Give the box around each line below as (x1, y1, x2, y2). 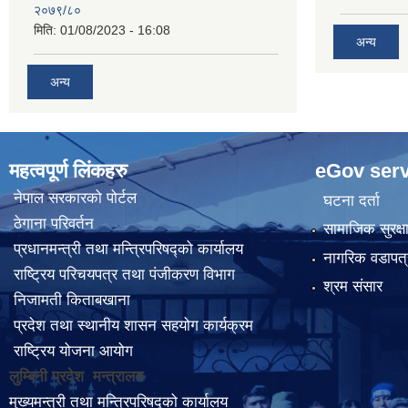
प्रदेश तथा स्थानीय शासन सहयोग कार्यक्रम (9, 316, 253, 334)
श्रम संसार (322, 278, 382, 296)
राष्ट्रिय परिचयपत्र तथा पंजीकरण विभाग (9, 265, 235, 283)
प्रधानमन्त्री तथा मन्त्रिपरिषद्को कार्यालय (9, 240, 243, 258)
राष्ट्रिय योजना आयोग (9, 342, 133, 360)
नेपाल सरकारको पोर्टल (9, 189, 137, 207)
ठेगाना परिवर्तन (9, 214, 94, 232)
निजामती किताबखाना (9, 291, 130, 309)
